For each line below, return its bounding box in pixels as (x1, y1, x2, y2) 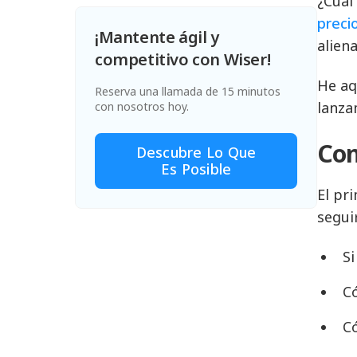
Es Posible (160, 159, 232, 178)
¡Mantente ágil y (95, 26, 219, 48)
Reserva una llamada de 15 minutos (95, 84, 281, 99)
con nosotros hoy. (95, 99, 190, 114)
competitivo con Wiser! (95, 49, 271, 70)
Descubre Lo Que (135, 143, 257, 162)
